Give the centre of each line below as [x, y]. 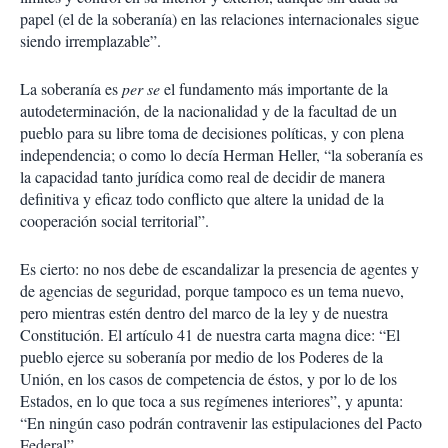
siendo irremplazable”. [90, 40]
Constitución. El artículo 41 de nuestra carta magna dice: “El [210, 334]
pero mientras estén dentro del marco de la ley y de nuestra [204, 312]
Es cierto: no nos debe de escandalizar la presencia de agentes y [219, 268]
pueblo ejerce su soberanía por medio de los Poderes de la [201, 356]
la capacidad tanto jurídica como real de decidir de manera [202, 176]
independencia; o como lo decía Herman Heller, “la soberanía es [221, 154]
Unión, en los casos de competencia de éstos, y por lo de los [208, 378]
